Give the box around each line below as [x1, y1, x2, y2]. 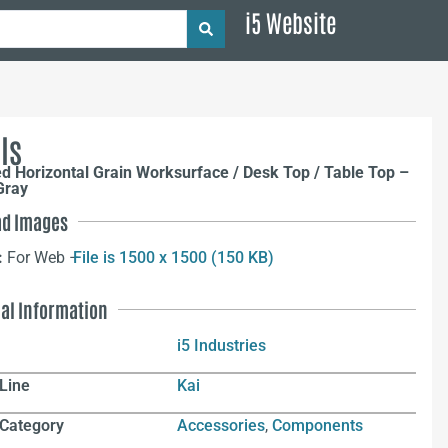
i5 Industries [177, 335, 267, 355]
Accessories [177, 416, 266, 436]
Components [272, 416, 364, 436]
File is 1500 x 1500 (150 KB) [72, 248, 274, 268]
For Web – [6, 248, 84, 268]
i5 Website [245, 6, 337, 37]
